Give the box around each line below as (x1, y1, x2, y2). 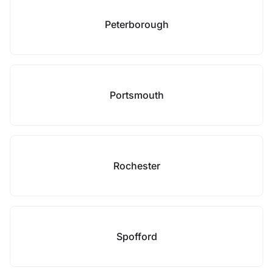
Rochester (113, 160, 160, 172)
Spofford (116, 230, 157, 243)
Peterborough (104, 18, 169, 30)
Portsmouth (109, 89, 164, 101)
